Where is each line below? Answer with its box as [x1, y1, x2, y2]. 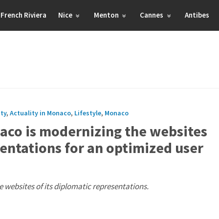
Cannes [140, 10, 165, 20]
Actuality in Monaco [10, 109, 71, 117]
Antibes [185, 10, 210, 20]
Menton [93, 10, 120, 20]
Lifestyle [74, 109, 101, 117]
